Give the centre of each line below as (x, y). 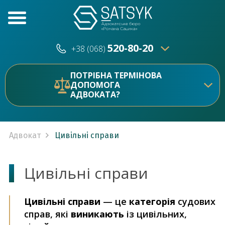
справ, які (47, 214)
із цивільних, (155, 214)
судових (195, 201)
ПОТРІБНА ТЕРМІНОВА (116, 75)
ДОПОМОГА (95, 85)
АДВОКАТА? (95, 94)
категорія (152, 201)
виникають (97, 214)
